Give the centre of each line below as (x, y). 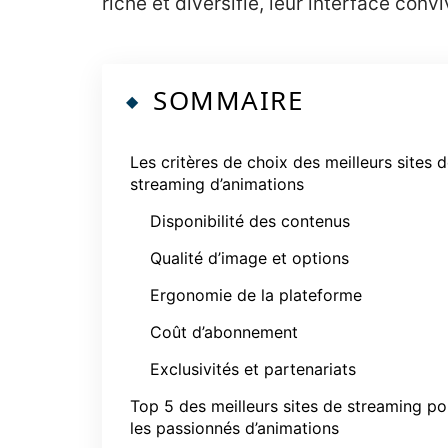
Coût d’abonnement (224, 332)
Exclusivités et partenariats (253, 369)
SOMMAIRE (228, 100)
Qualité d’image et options (249, 258)
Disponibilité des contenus (250, 221)
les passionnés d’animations (234, 428)
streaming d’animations (217, 184)
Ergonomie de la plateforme (256, 295)
